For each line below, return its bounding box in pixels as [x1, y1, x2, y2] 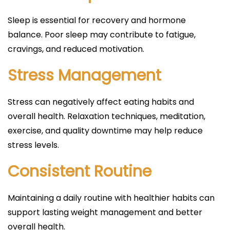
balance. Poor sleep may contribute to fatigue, [8, 28, 196, 41]
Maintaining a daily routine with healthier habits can [8, 191, 215, 204]
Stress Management [8, 64, 161, 86]
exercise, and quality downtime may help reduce [8, 124, 203, 137]
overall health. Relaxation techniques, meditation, [8, 110, 205, 122]
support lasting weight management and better [8, 206, 202, 218]
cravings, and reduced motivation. [8, 43, 144, 55]
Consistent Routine [8, 160, 151, 182]
